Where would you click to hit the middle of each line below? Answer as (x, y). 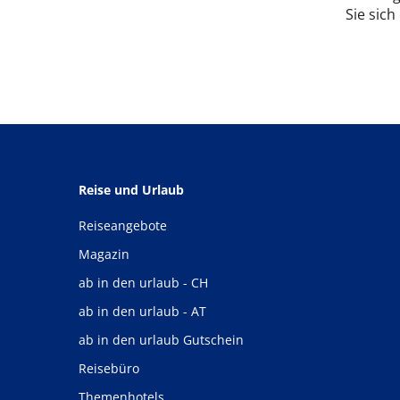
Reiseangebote (123, 225)
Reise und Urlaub (131, 190)
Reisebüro (109, 368)
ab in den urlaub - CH (143, 283)
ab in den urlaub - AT (142, 311)
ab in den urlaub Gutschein (161, 340)
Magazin (104, 254)
